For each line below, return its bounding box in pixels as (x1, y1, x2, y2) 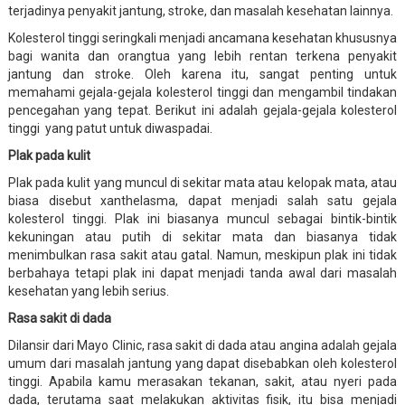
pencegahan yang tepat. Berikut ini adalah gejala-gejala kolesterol (7, 102, 398, 118)
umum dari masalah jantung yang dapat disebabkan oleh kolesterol (7, 355, 398, 371)
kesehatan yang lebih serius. (7, 283, 169, 298)
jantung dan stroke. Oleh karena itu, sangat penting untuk (7, 66, 398, 81)
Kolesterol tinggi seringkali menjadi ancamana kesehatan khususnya (7, 30, 398, 45)
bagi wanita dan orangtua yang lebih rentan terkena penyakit (7, 48, 398, 63)
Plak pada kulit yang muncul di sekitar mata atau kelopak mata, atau (7, 174, 398, 190)
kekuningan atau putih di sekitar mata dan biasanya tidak (7, 229, 398, 244)
